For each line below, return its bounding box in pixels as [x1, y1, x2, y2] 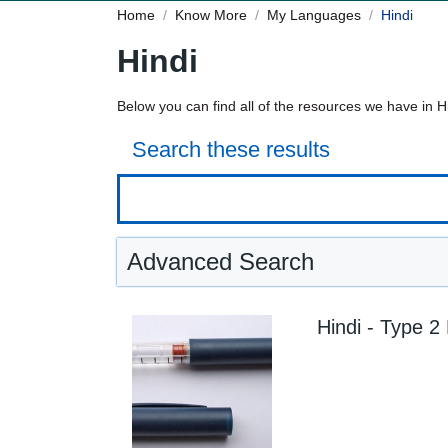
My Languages [267, 7, 361, 23]
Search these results [132, 137, 330, 162]
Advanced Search [127, 248, 314, 275]
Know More [175, 7, 247, 23]
